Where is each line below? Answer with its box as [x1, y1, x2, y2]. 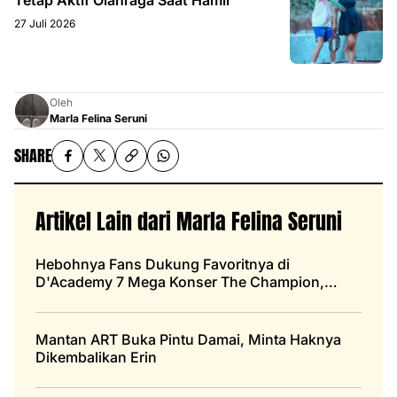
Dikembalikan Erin [35, 347, 157, 366]
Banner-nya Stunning [35, 290, 179, 308]
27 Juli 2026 [14, 16, 75, 30]
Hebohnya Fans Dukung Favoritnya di [35, 254, 290, 273]
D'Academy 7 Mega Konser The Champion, [35, 272, 324, 291]
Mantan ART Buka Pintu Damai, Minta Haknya [35, 330, 341, 348]
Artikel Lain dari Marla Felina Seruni [35, 205, 342, 237]
